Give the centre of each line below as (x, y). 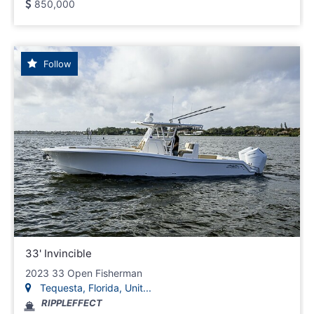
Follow (56, 64)
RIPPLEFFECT (72, 303)
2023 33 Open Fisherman (84, 273)
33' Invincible (59, 254)
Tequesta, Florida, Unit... (94, 288)
